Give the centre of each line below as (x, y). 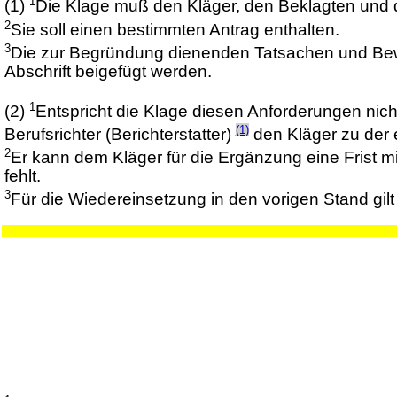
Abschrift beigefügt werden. (108, 71)
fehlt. (22, 176)
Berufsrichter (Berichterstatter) (120, 135)
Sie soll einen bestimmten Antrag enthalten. (175, 29)
